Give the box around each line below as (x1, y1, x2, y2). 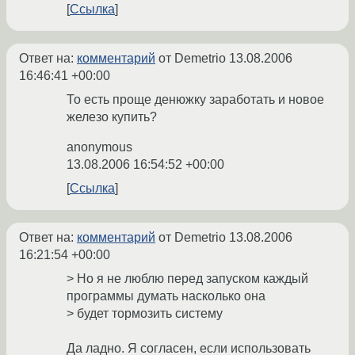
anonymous (67, 140, 132, 155)
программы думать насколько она (67, 289, 265, 303)
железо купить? (67, 110, 157, 124)
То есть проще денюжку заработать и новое (67, 93, 324, 107)
